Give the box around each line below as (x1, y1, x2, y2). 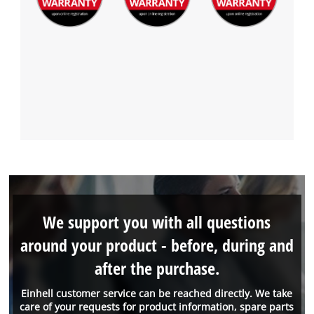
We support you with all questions (43, 210, 271, 234)
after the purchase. (94, 257, 219, 280)
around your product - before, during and (20, 233, 294, 257)
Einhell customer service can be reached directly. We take (21, 286, 293, 300)
